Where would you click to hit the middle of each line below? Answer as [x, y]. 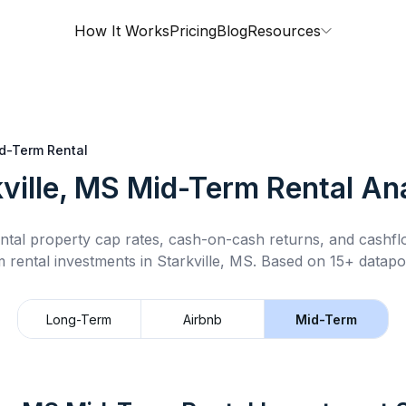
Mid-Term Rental [240, 188]
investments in [103, 261]
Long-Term [79, 319]
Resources [284, 31]
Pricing [193, 31]
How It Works [122, 31]
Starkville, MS [204, 261]
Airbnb [203, 319]
